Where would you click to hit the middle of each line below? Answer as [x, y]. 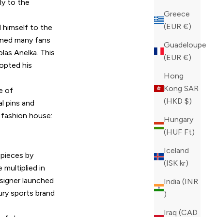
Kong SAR [181, 88]
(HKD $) [188, 101]
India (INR [181, 181]
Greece [177, 14]
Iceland [176, 150]
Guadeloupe [185, 45]
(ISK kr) [184, 163]
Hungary [178, 119]
